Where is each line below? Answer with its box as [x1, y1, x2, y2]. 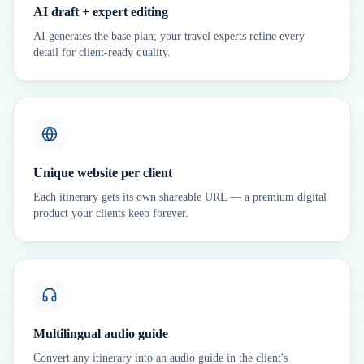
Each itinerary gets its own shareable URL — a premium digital [33, 191, 327, 203]
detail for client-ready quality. [33, 46, 171, 58]
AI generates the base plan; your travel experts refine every [33, 30, 305, 42]
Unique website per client [33, 166, 172, 180]
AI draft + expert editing [33, 5, 168, 19]
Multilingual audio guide [33, 327, 168, 340]
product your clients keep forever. [33, 207, 188, 219]
